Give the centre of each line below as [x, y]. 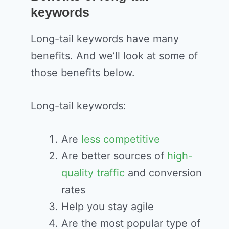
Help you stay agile [108, 207]
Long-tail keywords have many [105, 39]
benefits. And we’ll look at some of [114, 56]
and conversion [163, 173]
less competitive [121, 139]
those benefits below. [83, 73]
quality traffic [93, 173]
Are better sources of [114, 156]
